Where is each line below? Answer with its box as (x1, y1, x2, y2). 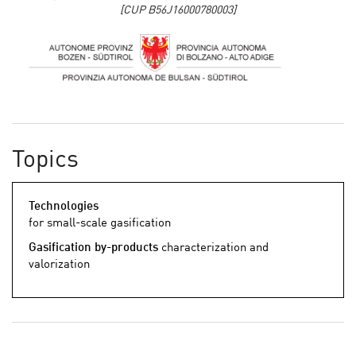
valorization (29, 259, 90, 272)
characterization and (158, 242, 269, 255)
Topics (12, 149, 79, 173)
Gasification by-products (29, 242, 158, 255)
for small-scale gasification (29, 218, 171, 230)
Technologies (29, 201, 99, 214)
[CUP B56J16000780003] (120, 5, 236, 16)
